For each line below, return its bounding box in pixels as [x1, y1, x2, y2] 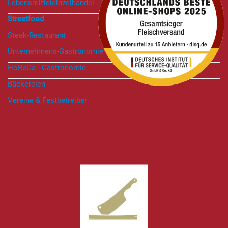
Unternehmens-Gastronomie [8, 47, 103, 56]
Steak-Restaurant [8, 31, 66, 40]
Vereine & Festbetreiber [8, 96, 87, 105]
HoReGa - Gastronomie [8, 63, 86, 73]
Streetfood [8, 14, 44, 24]
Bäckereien [8, 79, 45, 89]
